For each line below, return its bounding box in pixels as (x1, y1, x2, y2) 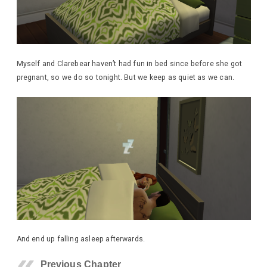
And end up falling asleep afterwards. (16, 235, 145, 244)
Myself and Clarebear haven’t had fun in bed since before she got (16, 59, 243, 68)
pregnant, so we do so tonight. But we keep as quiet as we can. (16, 73, 235, 82)
